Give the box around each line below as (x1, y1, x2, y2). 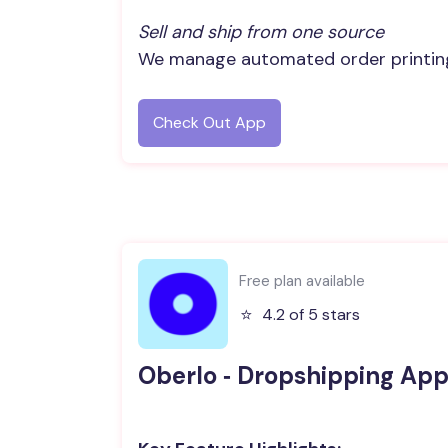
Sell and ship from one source (138, 20, 384, 44)
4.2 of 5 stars (262, 304, 360, 325)
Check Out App (153, 112, 266, 133)
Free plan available (239, 270, 365, 291)
